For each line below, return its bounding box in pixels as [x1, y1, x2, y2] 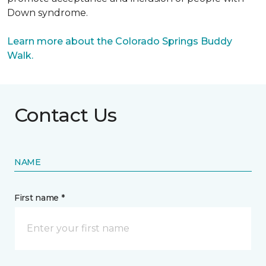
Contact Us [14, 103, 117, 126]
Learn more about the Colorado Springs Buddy [7, 36, 232, 47]
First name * [14, 192, 65, 203]
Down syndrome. [7, 7, 88, 18]
